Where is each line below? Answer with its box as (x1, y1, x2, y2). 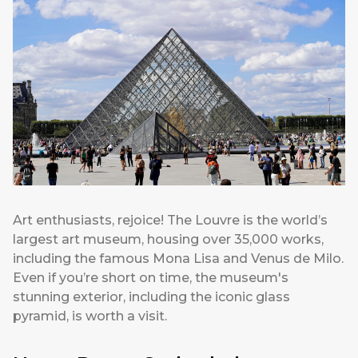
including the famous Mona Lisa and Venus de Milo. (13, 251, 344, 267)
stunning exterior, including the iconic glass (13, 289, 290, 305)
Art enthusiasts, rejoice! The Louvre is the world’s (13, 213, 328, 229)
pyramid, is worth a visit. (13, 308, 167, 324)
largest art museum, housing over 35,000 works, (13, 232, 324, 248)
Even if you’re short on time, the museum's (13, 270, 288, 286)
